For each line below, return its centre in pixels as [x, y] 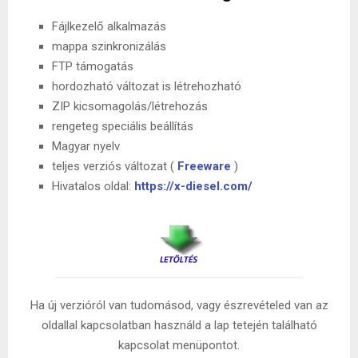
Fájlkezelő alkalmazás [109, 26]
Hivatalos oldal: [93, 186]
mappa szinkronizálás [109, 46]
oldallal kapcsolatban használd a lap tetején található [179, 326]
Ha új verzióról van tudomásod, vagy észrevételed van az [179, 306]
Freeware [204, 166]
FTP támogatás [93, 66]
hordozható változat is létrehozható [147, 86]
